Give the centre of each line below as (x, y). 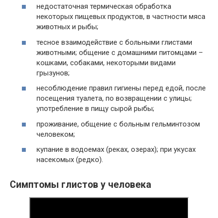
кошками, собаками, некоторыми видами (106, 63)
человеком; (56, 134)
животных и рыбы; (67, 27)
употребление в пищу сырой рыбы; (95, 109)
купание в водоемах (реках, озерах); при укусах (116, 150)
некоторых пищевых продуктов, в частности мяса (121, 17)
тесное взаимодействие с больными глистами (114, 42)
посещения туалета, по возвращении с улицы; (114, 99)
